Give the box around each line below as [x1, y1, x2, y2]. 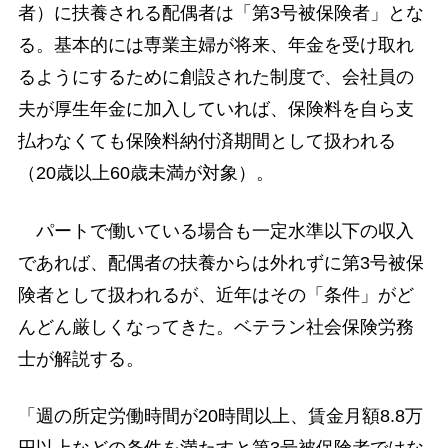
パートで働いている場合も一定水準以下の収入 [17, 220, 414, 241]
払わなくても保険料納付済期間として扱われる [17, 131, 396, 152]
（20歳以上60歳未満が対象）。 [17, 163, 274, 184]
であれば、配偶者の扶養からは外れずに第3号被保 [17, 252, 424, 273]
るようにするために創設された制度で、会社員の [17, 67, 414, 88]
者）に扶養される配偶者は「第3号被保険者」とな [17, 3, 424, 24]
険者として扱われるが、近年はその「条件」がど [17, 284, 414, 305]
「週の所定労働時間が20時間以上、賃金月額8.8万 [17, 405, 423, 426]
